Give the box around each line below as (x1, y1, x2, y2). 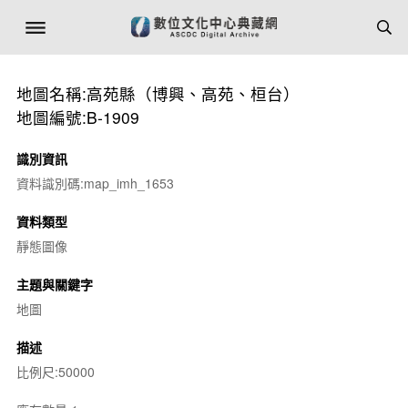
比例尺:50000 (15, 362, 95, 381)
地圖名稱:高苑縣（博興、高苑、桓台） (15, 82, 300, 105)
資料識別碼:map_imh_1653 (15, 174, 174, 192)
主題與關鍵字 (15, 275, 93, 293)
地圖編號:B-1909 (15, 106, 139, 128)
